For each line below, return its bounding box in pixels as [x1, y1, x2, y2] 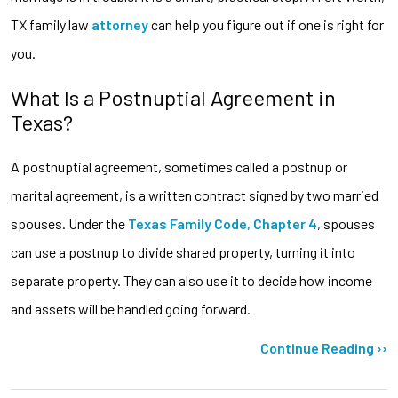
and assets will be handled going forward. [11, 299, 251, 317]
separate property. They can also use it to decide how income [11, 271, 372, 289]
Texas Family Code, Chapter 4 [128, 214, 317, 232]
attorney [92, 15, 148, 33]
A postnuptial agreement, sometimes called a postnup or [11, 157, 347, 175]
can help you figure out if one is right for [148, 15, 384, 33]
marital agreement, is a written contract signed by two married [11, 186, 378, 203]
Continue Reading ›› [260, 338, 387, 356]
